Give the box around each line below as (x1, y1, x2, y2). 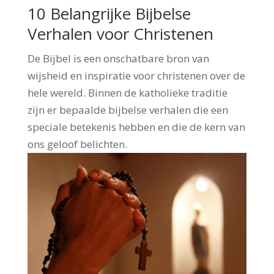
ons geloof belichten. (27, 136, 127, 151)
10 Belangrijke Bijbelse (27, 2, 191, 24)
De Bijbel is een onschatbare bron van (27, 51, 209, 65)
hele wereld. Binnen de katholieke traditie (27, 85, 228, 100)
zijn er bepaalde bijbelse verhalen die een (27, 102, 228, 117)
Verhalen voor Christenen (27, 22, 213, 45)
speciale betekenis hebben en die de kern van (27, 119, 245, 134)
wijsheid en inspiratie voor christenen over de (27, 68, 245, 83)
